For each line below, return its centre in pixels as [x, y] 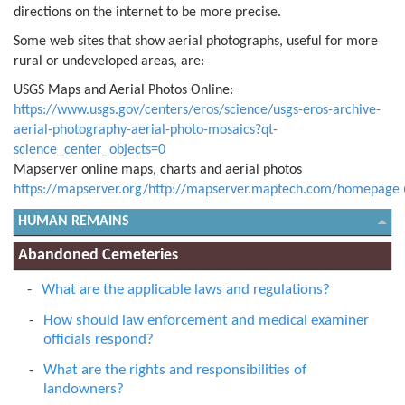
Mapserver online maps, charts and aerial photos [158, 170]
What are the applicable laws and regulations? [186, 289]
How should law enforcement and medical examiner [206, 320]
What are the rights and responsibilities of [175, 370]
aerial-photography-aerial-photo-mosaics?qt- [146, 130]
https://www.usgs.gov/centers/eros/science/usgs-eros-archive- [197, 110]
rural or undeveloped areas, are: [109, 61]
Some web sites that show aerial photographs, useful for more [196, 41]
